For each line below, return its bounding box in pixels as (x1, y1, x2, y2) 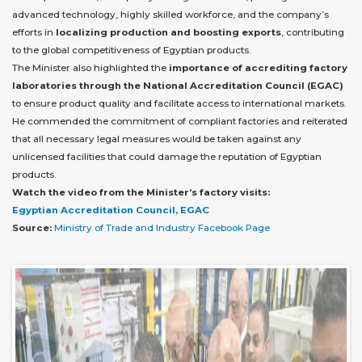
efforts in (12, 26, 56, 38)
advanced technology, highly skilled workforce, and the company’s (12, 8, 329, 20)
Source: (12, 221, 52, 234)
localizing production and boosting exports (56, 26, 281, 38)
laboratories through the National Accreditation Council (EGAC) (12, 79, 343, 91)
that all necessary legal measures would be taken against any (12, 133, 301, 145)
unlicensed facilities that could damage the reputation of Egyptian (12, 150, 322, 162)
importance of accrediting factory (169, 61, 347, 74)
